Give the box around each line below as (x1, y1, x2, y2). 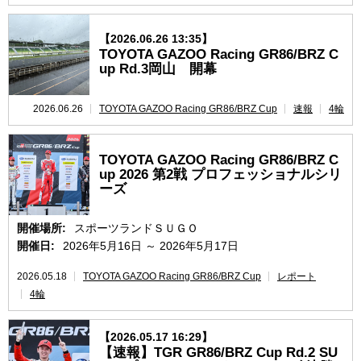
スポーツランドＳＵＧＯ (74, 222, 198, 234)
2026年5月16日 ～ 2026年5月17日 (63, 239, 239, 252)
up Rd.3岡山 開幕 (99, 61, 217, 77)
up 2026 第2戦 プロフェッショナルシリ (99, 167, 342, 182)
